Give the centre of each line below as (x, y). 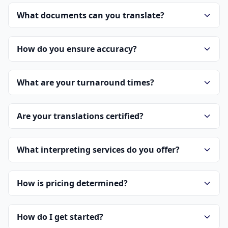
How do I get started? (60, 217)
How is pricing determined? (72, 183)
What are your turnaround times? (85, 83)
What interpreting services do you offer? (98, 150)
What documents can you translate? (91, 16)
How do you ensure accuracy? (77, 49)
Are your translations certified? (80, 116)
